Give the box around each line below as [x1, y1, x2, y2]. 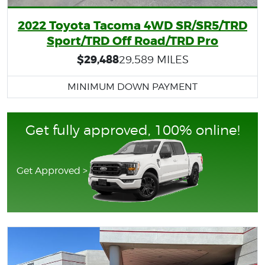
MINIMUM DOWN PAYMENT [67, 81, 198, 93]
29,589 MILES [118, 53, 189, 66]
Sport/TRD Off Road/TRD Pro [47, 33, 218, 49]
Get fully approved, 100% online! [25, 121, 240, 139]
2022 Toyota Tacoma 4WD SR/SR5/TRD [18, 18, 247, 34]
